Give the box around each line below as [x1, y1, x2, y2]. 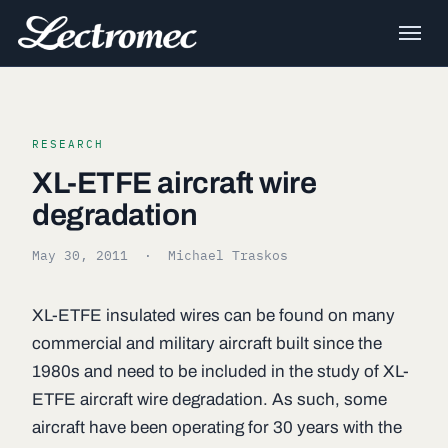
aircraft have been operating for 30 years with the [32, 418, 402, 437]
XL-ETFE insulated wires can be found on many [32, 306, 395, 325]
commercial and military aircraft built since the [32, 334, 382, 353]
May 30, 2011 [32, 247, 128, 263]
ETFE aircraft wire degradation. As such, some [32, 390, 387, 409]
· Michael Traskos [128, 247, 288, 263]
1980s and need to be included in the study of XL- [32, 362, 409, 381]
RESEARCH [32, 137, 104, 151]
